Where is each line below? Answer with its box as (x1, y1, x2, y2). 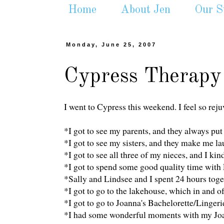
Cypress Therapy (64, 66, 221, 87)
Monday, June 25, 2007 (66, 41, 157, 48)
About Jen (120, 3, 170, 15)
